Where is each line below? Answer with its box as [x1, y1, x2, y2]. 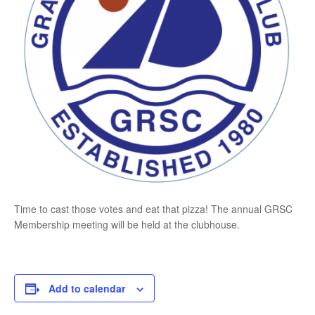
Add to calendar [49, 281, 125, 295]
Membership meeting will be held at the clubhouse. [14, 217, 240, 231]
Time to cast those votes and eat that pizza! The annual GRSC [14, 201, 292, 216]
